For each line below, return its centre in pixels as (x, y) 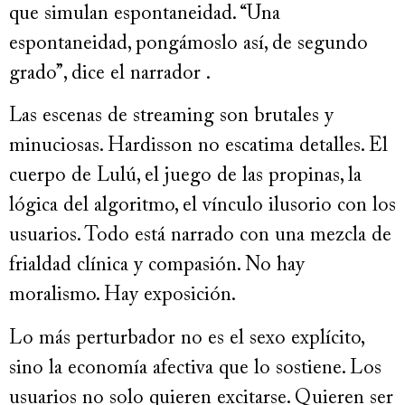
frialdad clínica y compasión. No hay (157, 266)
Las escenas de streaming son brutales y (171, 117)
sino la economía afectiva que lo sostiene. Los (195, 368)
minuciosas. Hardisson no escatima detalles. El (198, 147)
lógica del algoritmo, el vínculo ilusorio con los (202, 207)
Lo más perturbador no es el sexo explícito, (186, 339)
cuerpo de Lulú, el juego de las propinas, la (185, 177)
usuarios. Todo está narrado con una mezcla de (200, 236)
